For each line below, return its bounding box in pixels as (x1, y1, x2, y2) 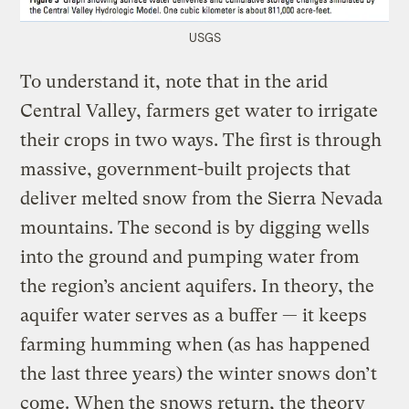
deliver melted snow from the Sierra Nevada (20, 188, 383, 210)
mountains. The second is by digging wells (20, 217, 371, 239)
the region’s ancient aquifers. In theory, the (20, 276, 375, 298)
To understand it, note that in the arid (20, 71, 329, 93)
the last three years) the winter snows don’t (20, 363, 378, 385)
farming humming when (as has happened (20, 334, 371, 356)
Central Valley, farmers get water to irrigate (20, 100, 379, 122)
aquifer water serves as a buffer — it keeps (20, 305, 368, 327)
